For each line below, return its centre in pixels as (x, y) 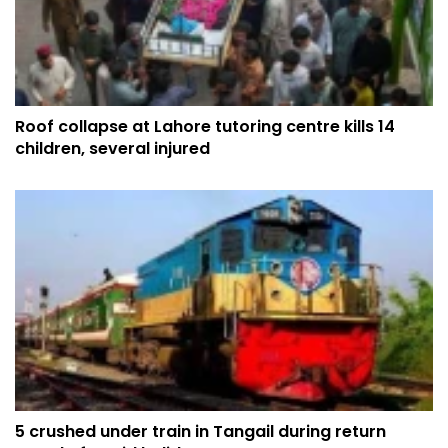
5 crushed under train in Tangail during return (200, 432)
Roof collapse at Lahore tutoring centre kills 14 (205, 126)
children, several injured (112, 148)
